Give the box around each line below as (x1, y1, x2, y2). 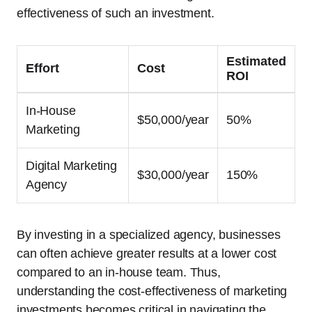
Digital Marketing (26, 159, 117, 173)
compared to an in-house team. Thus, (17, 265, 221, 280)
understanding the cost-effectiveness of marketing (17, 284, 288, 299)
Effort (26, 61, 59, 76)
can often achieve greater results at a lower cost (17, 247, 277, 261)
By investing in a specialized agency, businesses (17, 228, 281, 242)
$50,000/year (137, 113, 209, 127)
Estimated (226, 54, 286, 69)
